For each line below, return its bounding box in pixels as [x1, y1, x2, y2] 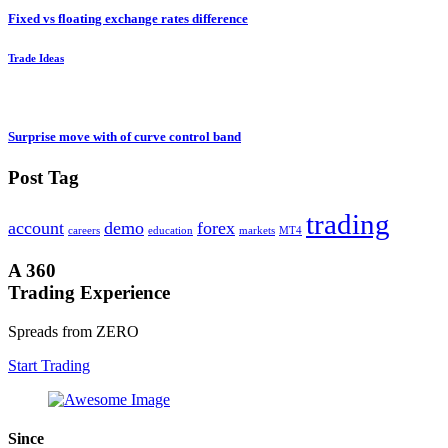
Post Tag [8, 167, 79, 189]
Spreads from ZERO [8, 322, 139, 340]
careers [68, 225, 100, 237]
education [148, 225, 193, 237]
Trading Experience [8, 281, 170, 303]
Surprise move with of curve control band [8, 129, 241, 145]
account [8, 218, 64, 239]
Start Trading [8, 356, 90, 374]
